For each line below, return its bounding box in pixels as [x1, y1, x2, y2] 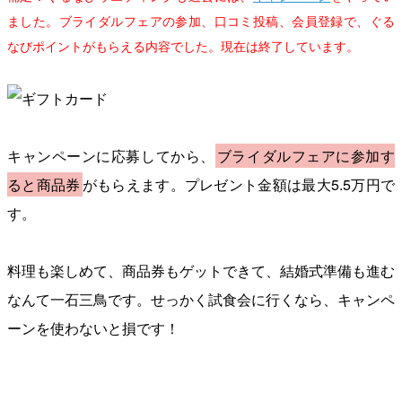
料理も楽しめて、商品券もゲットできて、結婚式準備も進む [7, 260, 395, 282]
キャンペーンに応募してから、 [7, 145, 215, 167]
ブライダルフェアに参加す [216, 145, 396, 167]
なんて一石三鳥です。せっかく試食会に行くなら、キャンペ [7, 289, 395, 310]
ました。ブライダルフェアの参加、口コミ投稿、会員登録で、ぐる [7, 11, 395, 31]
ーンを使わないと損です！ [7, 318, 179, 339]
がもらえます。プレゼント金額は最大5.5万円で [82, 174, 396, 196]
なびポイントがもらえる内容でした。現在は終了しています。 [7, 36, 359, 56]
